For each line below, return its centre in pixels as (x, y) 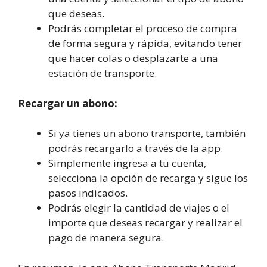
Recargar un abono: (68, 103)
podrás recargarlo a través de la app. (136, 148)
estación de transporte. (103, 73)
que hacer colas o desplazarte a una (133, 58)
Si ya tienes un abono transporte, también (147, 133)
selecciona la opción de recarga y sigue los (148, 178)
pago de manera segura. (106, 237)
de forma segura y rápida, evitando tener (145, 43)
